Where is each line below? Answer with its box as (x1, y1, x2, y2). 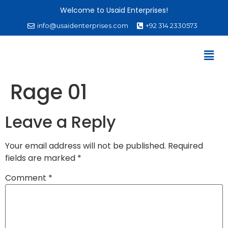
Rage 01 (10, 78, 88, 107)
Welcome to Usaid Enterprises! (60, 5, 168, 15)
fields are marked (5, 152, 77, 164)
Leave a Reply (5, 110, 116, 134)
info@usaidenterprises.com (37, 21, 128, 30)
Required (168, 140, 203, 152)
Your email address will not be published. (5, 140, 166, 152)
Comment (5, 172, 48, 184)
